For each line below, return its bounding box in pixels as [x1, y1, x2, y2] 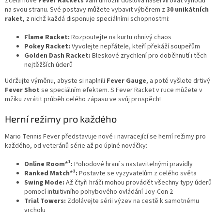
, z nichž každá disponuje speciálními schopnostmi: [23, 14, 170, 24]
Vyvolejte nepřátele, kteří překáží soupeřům [70, 41, 200, 51]
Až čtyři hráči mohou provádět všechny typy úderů [64, 177, 212, 187]
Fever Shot [5, 85, 40, 95]
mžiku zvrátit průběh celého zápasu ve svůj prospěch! [5, 94, 161, 104]
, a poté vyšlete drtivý [146, 76, 210, 86]
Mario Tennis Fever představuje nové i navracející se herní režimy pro [5, 131, 206, 141]
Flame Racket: [24, 32, 70, 42]
